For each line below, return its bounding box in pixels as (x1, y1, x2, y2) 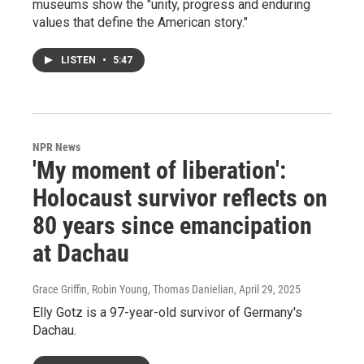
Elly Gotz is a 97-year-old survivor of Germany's (32, 304, 302, 320)
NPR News (32, 140, 80, 154)
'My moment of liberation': (32, 155, 286, 184)
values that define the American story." (32, 14, 248, 30)
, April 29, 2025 (234, 282, 301, 296)
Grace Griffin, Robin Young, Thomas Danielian (32, 282, 234, 296)
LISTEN (61, 54, 98, 66)
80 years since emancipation (32, 210, 312, 240)
